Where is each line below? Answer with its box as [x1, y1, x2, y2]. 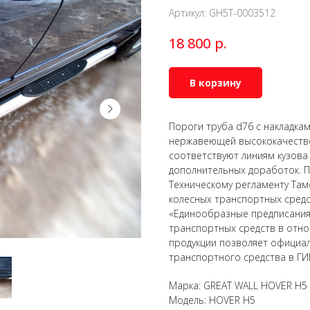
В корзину [190, 75, 241, 89]
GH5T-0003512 [209, 6, 275, 19]
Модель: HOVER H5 [169, 293, 255, 307]
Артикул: [169, 6, 209, 19]
